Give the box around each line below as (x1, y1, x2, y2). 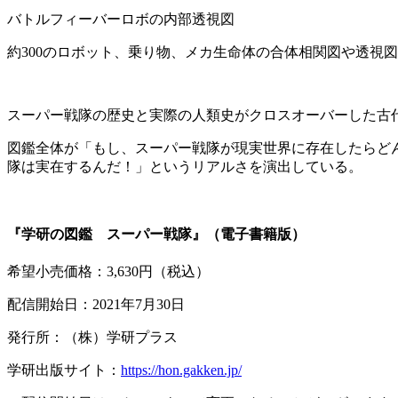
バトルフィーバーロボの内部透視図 (7, 11, 235, 27)
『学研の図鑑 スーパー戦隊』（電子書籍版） (7, 227, 306, 243)
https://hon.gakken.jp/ (121, 362, 242, 378)
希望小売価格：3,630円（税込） (7, 264, 210, 280)
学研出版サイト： (7, 362, 121, 378)
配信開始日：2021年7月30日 (7, 297, 185, 313)
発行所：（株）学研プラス (7, 330, 178, 346)
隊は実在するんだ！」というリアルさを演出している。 (7, 158, 362, 174)
